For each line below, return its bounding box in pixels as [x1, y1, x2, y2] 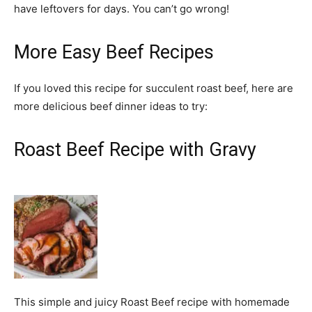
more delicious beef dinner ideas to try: [14, 100, 208, 114]
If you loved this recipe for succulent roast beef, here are [14, 81, 293, 95]
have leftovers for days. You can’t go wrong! [14, 2, 229, 16]
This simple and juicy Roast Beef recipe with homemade [14, 295, 290, 309]
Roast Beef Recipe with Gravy [14, 139, 256, 162]
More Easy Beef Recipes [14, 41, 214, 64]
